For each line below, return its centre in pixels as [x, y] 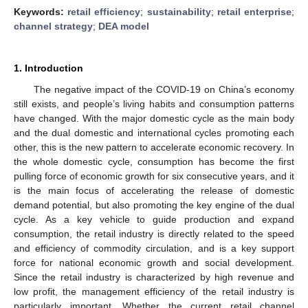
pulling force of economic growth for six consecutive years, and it [154, 176]
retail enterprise [254, 11]
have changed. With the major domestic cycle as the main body [154, 118]
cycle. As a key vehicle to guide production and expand [154, 219]
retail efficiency [104, 11]
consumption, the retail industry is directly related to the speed [154, 233]
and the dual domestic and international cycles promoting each [154, 132]
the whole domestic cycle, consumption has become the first [154, 161]
